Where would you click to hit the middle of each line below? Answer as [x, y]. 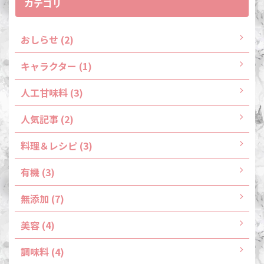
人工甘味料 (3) [52, 93]
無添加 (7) [42, 199]
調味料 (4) [42, 252]
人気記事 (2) [47, 119]
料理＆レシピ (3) [57, 146]
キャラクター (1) [56, 66]
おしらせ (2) [47, 40]
